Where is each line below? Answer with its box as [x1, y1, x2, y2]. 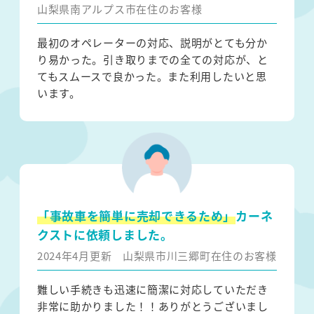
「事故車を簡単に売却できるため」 [36, 207, 236, 225]
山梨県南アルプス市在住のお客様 [36, 1, 203, 17]
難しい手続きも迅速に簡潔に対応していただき [36, 282, 268, 297]
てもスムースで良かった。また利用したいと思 [36, 69, 267, 84]
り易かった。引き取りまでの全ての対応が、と [36, 52, 268, 67]
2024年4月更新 [36, 248, 123, 264]
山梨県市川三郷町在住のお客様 [122, 248, 277, 264]
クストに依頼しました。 [36, 226, 173, 244]
